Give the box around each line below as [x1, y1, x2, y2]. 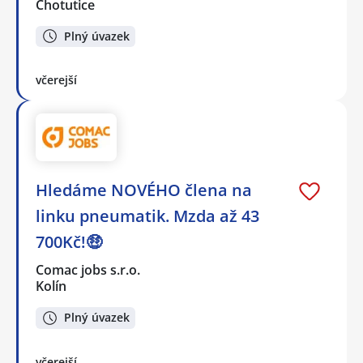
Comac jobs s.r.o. [36, 261, 142, 279]
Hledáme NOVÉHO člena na [36, 179, 252, 201]
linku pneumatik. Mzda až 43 [36, 205, 259, 227]
